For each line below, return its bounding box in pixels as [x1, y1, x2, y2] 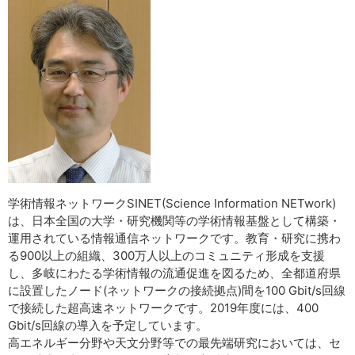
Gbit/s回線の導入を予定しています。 [8, 318, 208, 333]
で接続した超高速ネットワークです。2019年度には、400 [8, 300, 319, 315]
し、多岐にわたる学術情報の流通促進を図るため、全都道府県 [8, 265, 341, 281]
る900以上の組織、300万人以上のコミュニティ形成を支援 [8, 248, 325, 263]
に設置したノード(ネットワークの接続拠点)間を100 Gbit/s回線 [8, 283, 345, 298]
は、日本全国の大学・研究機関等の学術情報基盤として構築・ [8, 213, 341, 228]
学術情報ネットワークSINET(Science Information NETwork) [8, 196, 336, 211]
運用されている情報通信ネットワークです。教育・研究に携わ [8, 231, 341, 246]
